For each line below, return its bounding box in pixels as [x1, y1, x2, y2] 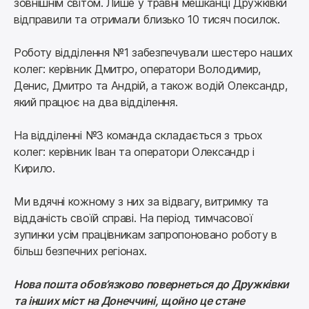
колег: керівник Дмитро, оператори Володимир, [14, 62, 261, 76]
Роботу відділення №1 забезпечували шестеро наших [14, 46, 293, 59]
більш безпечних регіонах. [14, 244, 147, 258]
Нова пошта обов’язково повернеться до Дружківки [14, 277, 289, 291]
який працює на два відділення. [14, 95, 178, 109]
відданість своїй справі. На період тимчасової [14, 211, 253, 225]
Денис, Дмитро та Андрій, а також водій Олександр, [14, 79, 288, 92]
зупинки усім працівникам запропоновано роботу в [14, 228, 277, 241]
